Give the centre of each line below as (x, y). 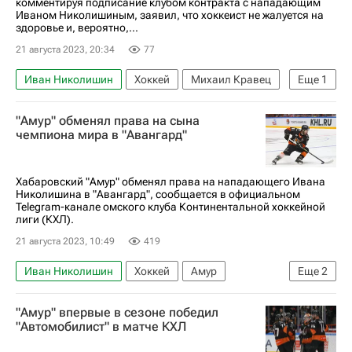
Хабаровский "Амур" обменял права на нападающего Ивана (170, 181)
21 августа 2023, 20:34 (65, 49)
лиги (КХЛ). (45, 219)
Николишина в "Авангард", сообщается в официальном (158, 194)
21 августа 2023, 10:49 (65, 241)
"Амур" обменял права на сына (108, 121)
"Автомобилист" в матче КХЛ (101, 326)
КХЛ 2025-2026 (134, 295)
